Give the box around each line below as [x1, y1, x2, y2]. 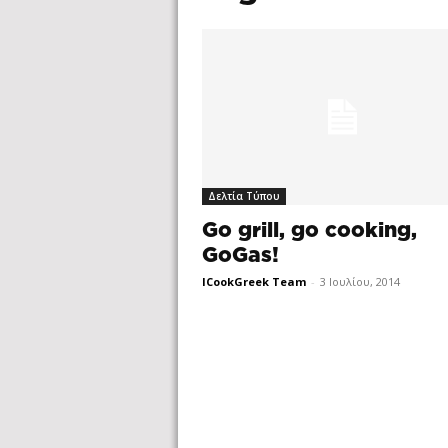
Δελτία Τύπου [208, 189, 280, 204]
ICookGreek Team [202, 274, 306, 290]
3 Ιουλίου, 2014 [320, 274, 400, 290]
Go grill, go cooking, [202, 220, 417, 242]
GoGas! [202, 245, 279, 267]
